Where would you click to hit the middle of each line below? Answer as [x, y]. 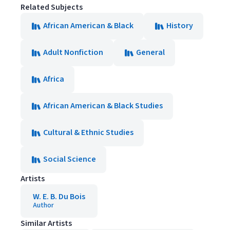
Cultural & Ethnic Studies [88, 132]
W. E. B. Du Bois [59, 196]
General [150, 52]
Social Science [70, 159]
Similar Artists [46, 223]
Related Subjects [52, 7]
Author [43, 205]
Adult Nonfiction [73, 52]
